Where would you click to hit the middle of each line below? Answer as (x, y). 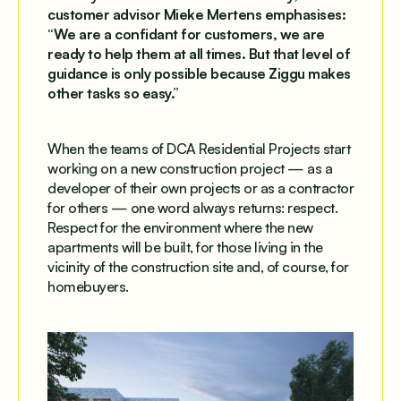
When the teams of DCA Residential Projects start (199, 149)
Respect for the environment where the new (180, 227)
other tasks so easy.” (113, 93)
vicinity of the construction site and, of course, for (198, 267)
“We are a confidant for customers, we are (186, 34)
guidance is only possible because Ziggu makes (199, 73)
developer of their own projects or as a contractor (200, 188)
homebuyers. (88, 286)
